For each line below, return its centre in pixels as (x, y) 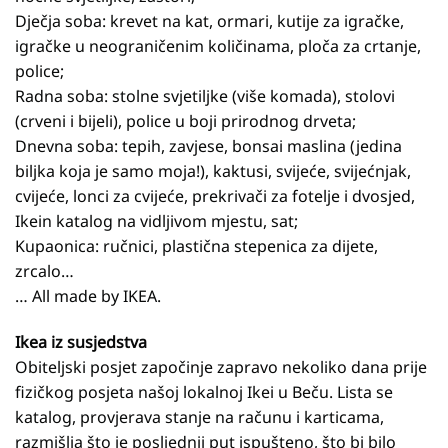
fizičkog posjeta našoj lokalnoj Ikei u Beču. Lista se (204, 392)
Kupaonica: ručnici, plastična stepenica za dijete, (196, 246)
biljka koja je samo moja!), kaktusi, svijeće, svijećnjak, (213, 171)
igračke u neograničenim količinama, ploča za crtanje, (218, 46)
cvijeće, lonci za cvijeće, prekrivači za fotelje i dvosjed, (215, 196)
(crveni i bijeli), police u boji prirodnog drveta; (185, 121)
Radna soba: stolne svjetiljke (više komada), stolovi (205, 96)
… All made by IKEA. (88, 296)
